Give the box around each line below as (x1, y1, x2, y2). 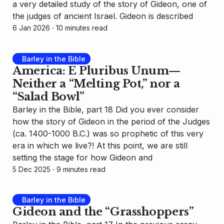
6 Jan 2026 (12, 23, 50, 32)
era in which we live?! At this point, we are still (12, 140, 187, 150)
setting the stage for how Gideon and (12, 152, 152, 162)
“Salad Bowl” (12, 89, 84, 103)
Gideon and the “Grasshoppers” (12, 205, 194, 219)
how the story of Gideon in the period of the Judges (12, 116, 210, 126)
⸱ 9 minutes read (50, 164, 105, 173)
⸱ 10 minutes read (50, 23, 107, 32)
